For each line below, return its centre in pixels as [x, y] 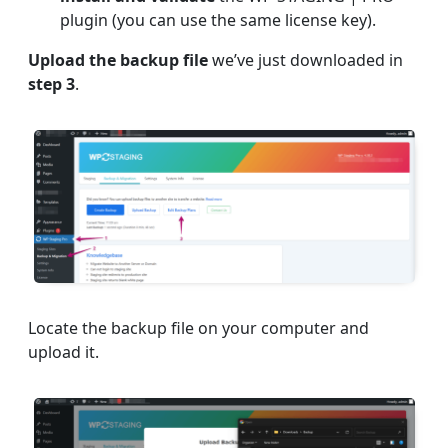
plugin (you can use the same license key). [218, 20]
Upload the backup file [120, 60]
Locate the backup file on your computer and [198, 328]
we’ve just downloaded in [307, 60]
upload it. [63, 352]
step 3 [51, 84]
